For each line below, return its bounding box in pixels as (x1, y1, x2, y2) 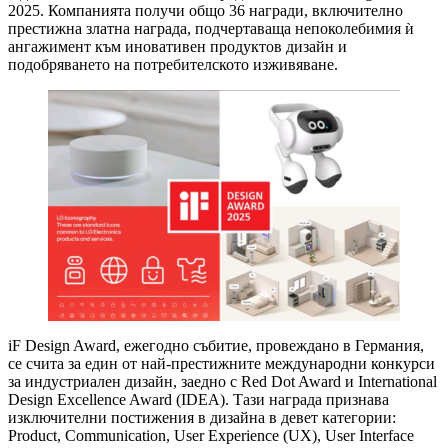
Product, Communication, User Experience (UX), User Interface (8, 426, 414, 444)
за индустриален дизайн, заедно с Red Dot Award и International (8, 372, 437, 390)
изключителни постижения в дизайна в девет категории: (8, 408, 396, 426)
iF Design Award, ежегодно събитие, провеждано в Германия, (8, 336, 424, 354)
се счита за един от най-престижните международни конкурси (8, 354, 435, 372)
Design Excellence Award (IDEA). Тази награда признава (8, 390, 389, 408)
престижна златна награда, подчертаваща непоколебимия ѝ (8, 20, 414, 38)
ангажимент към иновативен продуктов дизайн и (8, 38, 347, 56)
